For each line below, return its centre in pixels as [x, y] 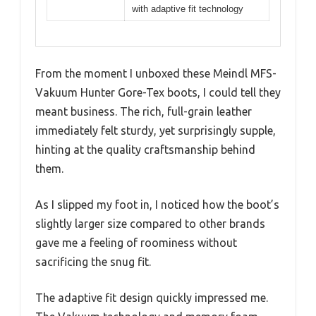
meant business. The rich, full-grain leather [144, 111]
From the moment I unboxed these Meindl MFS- [156, 73]
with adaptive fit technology [188, 9]
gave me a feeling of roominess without [136, 242]
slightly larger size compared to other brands [150, 223]
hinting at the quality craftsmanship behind [145, 149]
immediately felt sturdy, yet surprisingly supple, [156, 130]
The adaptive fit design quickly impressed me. [152, 297]
